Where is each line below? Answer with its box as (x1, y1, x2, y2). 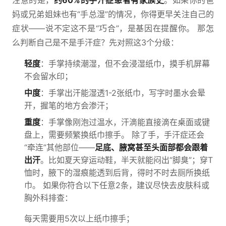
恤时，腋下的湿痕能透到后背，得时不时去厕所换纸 (24, 167, 210, 178)
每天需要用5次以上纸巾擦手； (24, 213, 134, 223)
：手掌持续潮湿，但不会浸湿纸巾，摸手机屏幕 (40, 59, 210, 69)
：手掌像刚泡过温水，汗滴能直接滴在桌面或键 (40, 117, 210, 127)
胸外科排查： (24, 193, 73, 203)
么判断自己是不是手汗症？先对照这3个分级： (12, 37, 179, 47)
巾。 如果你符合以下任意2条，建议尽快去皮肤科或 (24, 180, 209, 190)
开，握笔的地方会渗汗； (24, 100, 113, 110)
